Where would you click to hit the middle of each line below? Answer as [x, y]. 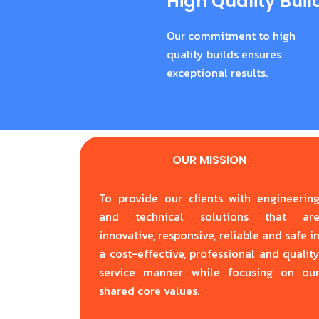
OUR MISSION [210, 159]
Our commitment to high [231, 36]
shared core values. [149, 290]
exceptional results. [217, 73]
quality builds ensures [224, 54]
